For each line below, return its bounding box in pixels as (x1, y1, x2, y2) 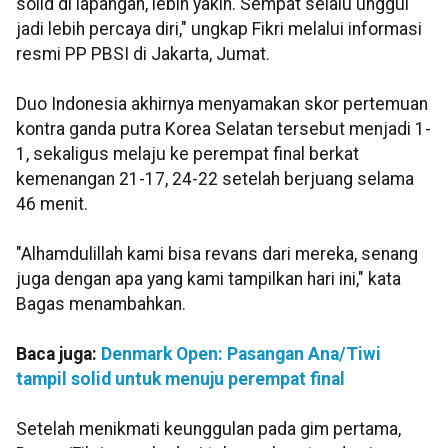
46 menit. (16, 194, 88, 215)
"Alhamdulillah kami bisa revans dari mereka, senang (16, 244, 418, 265)
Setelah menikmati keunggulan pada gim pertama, (16, 419, 401, 440)
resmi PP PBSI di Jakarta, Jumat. (16, 44, 270, 65)
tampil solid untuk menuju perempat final (16, 369, 345, 390)
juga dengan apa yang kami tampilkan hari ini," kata (16, 269, 401, 290)
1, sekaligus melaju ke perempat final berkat (16, 144, 359, 165)
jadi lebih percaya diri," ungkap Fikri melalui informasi (16, 19, 422, 40)
